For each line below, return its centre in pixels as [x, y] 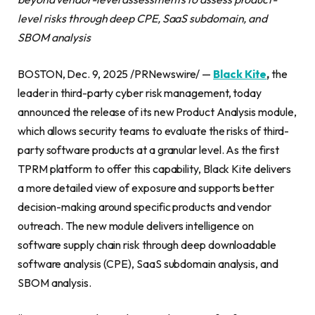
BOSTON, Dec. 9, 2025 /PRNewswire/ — [116, 73]
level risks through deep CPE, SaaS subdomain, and [143, 18]
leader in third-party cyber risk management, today [140, 92]
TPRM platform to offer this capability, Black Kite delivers [155, 168]
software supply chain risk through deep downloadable [147, 244]
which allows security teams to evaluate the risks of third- [154, 130]
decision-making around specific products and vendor [144, 206]
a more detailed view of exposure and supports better [146, 187]
